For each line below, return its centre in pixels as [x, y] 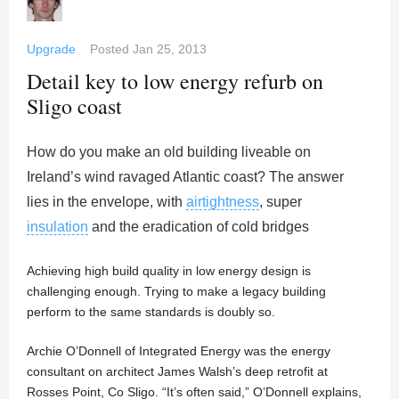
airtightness [223, 201]
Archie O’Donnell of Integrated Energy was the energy [179, 350]
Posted [111, 49]
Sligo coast [74, 106]
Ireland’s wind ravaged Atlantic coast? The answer [185, 176]
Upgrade [51, 49]
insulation [57, 226]
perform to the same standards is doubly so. [151, 311]
